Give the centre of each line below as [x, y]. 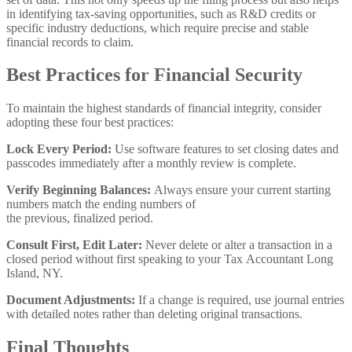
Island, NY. [35, 273]
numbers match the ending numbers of [101, 204]
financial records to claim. [70, 42]
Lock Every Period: [59, 149]
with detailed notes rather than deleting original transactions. [154, 314]
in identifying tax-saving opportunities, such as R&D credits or [161, 13]
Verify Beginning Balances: [79, 190]
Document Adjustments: [71, 300]
